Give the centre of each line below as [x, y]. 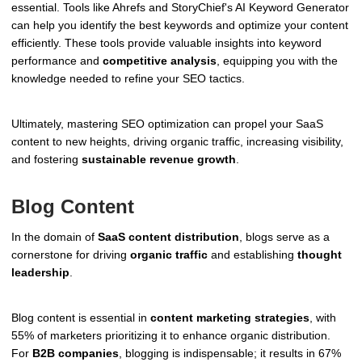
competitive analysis [160, 60]
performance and [57, 60]
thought [320, 255]
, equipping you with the [277, 60]
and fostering [46, 159]
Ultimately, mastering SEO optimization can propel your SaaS [167, 123]
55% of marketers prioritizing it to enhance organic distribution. [171, 336]
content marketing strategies [230, 318]
